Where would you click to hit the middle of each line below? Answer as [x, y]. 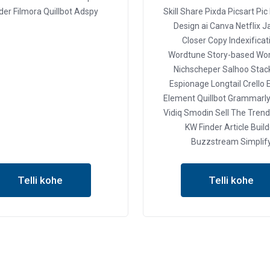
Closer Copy [205, 40]
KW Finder [204, 127]
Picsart [240, 11]
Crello [253, 84]
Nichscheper [197, 69]
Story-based [230, 55]
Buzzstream [215, 142]
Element [179, 98]
